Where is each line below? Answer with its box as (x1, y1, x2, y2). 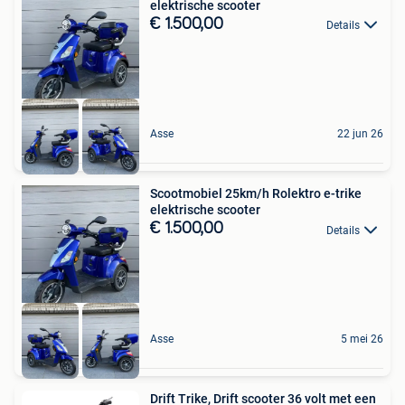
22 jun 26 (337, 127, 383, 141)
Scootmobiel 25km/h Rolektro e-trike (150, 186, 362, 202)
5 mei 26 (341, 332, 383, 345)
